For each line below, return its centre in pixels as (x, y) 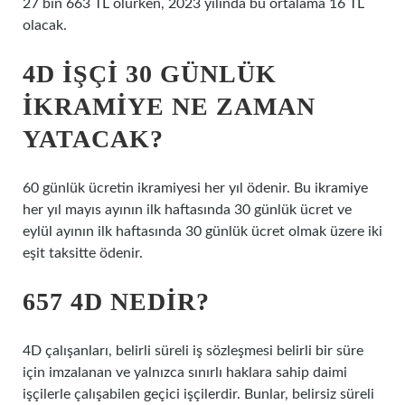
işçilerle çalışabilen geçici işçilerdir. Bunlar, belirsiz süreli (198, 394)
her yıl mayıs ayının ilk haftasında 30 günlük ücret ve (187, 210)
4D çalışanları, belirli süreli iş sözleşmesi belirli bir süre (193, 351)
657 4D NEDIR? (116, 301)
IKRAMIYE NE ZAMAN (169, 106)
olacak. (45, 25)
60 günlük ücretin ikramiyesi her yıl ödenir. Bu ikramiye (195, 188)
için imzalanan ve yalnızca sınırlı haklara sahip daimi (185, 372)
